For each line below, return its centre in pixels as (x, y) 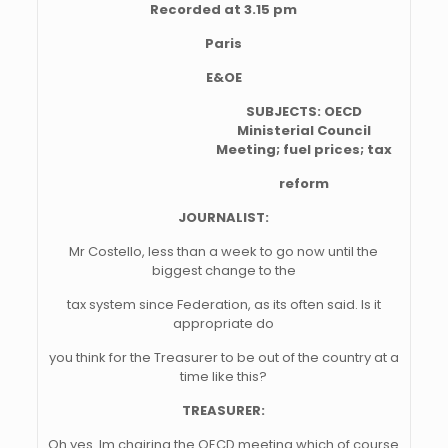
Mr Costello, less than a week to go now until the (224, 251)
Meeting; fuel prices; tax (303, 149)
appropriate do (224, 323)
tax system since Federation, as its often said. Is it (223, 304)
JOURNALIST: (224, 217)
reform (303, 183)
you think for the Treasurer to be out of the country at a (223, 357)
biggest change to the (223, 270)
